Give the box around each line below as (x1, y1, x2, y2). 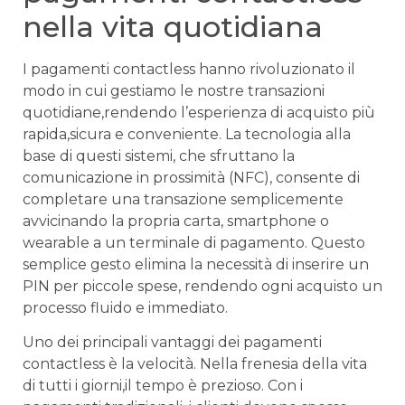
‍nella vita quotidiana (23, 8, 323, 44)
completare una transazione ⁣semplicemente (23, 190, 344, 208)
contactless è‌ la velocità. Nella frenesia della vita (23, 355, 367, 373)
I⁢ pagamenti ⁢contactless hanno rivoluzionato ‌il (23, 60, 355, 78)
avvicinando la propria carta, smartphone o (23, 212, 329, 230)
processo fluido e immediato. (23, 298, 228, 316)
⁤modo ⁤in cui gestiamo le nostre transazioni (23, 81, 325, 99)
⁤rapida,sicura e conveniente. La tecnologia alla (23, 125, 351, 143)
